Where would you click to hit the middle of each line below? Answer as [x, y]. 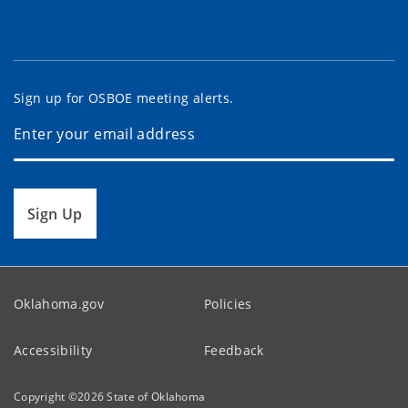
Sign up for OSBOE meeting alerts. [124, 97]
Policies [228, 303]
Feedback [234, 350]
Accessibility [53, 350]
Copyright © [46, 396]
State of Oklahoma [156, 396]
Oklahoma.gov [59, 303]
